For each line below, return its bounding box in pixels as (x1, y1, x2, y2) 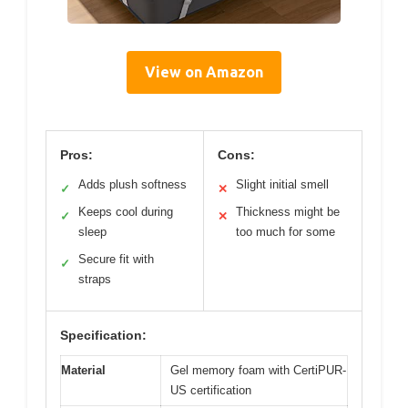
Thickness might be (236, 205, 340, 219)
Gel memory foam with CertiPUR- (170, 363, 346, 378)
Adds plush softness (78, 178, 187, 192)
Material (61, 363, 106, 378)
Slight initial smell (236, 178, 329, 192)
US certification (170, 383, 251, 398)
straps (78, 272, 111, 287)
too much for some (236, 225, 335, 240)
